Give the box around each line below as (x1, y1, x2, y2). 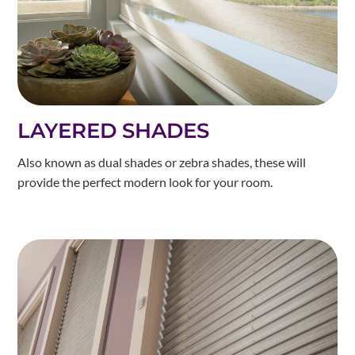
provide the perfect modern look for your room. (17, 174, 273, 190)
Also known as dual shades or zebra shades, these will (17, 155, 307, 170)
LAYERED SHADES (17, 118, 210, 144)
